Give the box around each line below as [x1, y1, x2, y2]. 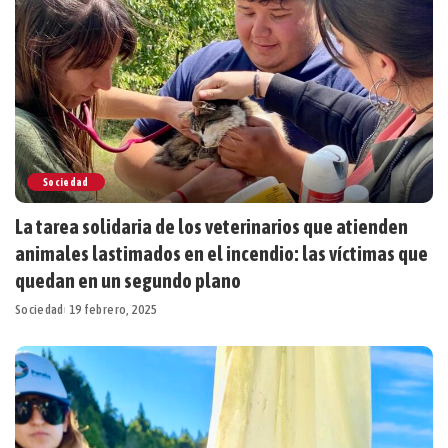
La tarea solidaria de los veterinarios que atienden [15, 215, 408, 239]
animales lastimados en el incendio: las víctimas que [15, 242, 428, 266]
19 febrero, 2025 [68, 302, 158, 318]
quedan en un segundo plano [15, 269, 241, 293]
